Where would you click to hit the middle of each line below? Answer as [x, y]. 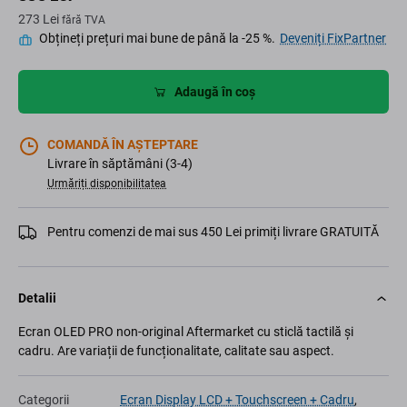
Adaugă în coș [214, 91]
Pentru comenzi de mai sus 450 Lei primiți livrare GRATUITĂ [213, 232]
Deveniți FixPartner [333, 39]
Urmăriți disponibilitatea [107, 184]
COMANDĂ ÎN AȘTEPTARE [123, 145]
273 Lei [40, 20]
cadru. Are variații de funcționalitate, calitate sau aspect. [176, 351]
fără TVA [84, 20]
